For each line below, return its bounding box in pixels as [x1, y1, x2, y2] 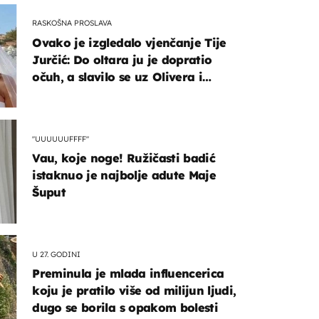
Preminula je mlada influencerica [32, 266, 224, 281]
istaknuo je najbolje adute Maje [32, 168, 216, 183]
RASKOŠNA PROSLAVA [32, 18, 113, 28]
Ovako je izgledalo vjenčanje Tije [32, 35, 226, 50]
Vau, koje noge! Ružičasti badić [32, 151, 216, 166]
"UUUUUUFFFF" [32, 133, 90, 144]
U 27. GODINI [32, 249, 81, 259]
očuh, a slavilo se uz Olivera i [32, 69, 203, 84]
